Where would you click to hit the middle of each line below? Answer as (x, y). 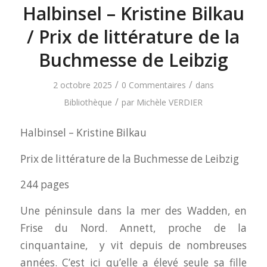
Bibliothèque (88, 102)
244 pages (44, 185)
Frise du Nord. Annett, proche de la (133, 228)
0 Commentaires (153, 85)
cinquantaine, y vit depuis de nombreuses (133, 246)
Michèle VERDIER (170, 102)
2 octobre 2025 (82, 85)
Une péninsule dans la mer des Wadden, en (133, 211)
